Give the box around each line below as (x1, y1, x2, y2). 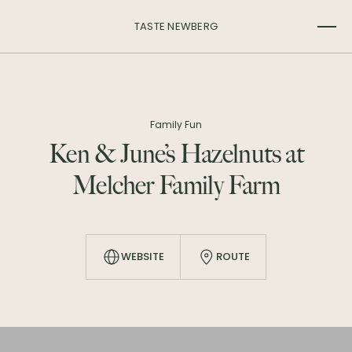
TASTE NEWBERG (134, 18, 218, 34)
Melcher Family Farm (72, 171, 280, 202)
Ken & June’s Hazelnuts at (49, 140, 303, 170)
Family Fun (150, 118, 202, 131)
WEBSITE (121, 249, 164, 264)
